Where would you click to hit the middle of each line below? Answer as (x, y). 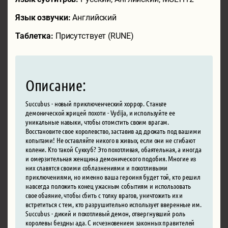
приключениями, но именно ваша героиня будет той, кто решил (113, 176)
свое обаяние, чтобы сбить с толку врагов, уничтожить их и (104, 195)
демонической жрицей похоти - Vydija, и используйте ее (100, 112)
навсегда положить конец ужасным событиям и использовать (108, 186)
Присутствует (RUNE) (94, 36)
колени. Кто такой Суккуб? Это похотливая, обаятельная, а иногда (113, 149)
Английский (95, 17)
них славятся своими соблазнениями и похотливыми (97, 167)
